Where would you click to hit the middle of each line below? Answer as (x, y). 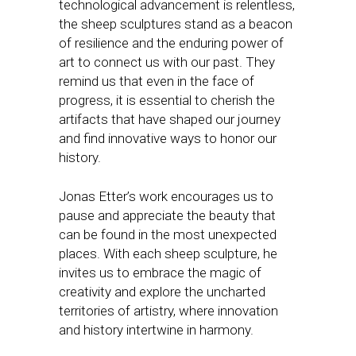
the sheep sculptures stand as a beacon (176, 23)
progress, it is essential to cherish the (167, 100)
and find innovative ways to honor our (168, 138)
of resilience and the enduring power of (171, 43)
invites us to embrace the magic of (160, 272)
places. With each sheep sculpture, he (168, 253)
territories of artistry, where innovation (168, 310)
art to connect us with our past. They (167, 62)
